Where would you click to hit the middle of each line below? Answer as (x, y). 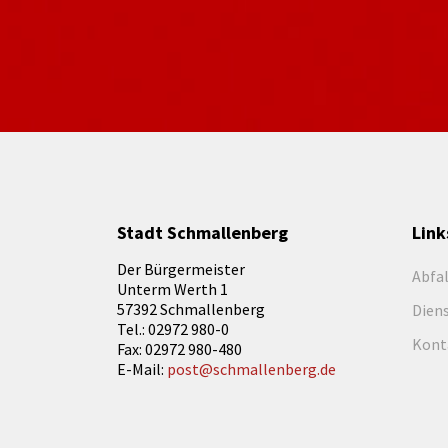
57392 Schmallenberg (191, 309)
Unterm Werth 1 (172, 289)
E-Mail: (142, 369)
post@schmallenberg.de (251, 369)
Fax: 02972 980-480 (179, 349)
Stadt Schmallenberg (202, 232)
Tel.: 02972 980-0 (173, 329)
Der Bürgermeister (181, 269)
